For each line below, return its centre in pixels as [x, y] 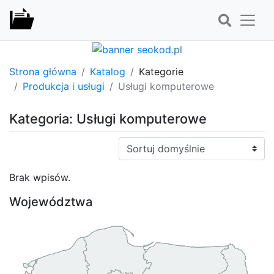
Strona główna [43, 71]
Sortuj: [133, 143]
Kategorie [161, 71]
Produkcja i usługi [64, 86]
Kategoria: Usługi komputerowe [108, 118]
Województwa [51, 202]
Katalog [108, 71]
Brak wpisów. [40, 177]
